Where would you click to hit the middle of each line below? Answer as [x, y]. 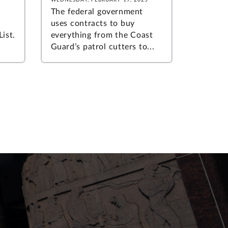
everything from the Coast [102, 35]
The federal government [97, 11]
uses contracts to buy [93, 23]
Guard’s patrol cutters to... [103, 47]
